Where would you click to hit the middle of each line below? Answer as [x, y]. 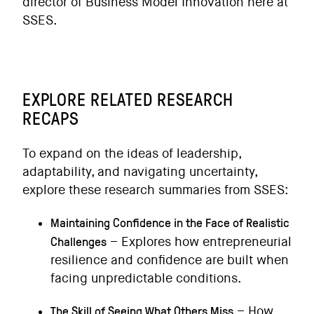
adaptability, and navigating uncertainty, [140, 172]
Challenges [78, 241]
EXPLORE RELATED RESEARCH [128, 99]
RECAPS [51, 118]
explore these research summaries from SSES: [156, 190]
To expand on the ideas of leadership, [132, 153]
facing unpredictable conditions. [146, 278]
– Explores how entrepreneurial [199, 242]
